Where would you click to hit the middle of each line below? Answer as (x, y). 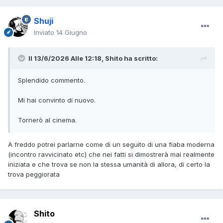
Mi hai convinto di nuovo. (57, 100)
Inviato (45, 33)
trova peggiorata (34, 174)
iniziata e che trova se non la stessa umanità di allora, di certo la (109, 165)
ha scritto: (140, 58)
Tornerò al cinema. (47, 120)
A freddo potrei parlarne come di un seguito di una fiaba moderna (111, 145)
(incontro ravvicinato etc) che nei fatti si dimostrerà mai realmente (111, 155)
